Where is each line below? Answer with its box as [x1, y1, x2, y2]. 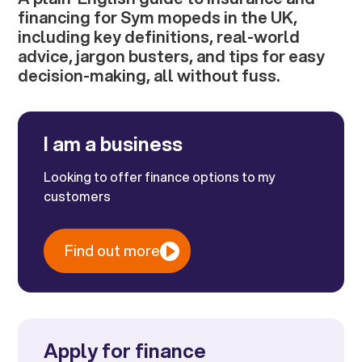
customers [44, 187, 112, 206]
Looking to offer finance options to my [44, 167, 276, 187]
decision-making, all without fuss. [18, 64, 280, 88]
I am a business [44, 130, 183, 158]
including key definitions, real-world [18, 25, 301, 49]
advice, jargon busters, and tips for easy [18, 44, 326, 69]
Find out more [65, 240, 161, 262]
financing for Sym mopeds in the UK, [18, 6, 298, 30]
